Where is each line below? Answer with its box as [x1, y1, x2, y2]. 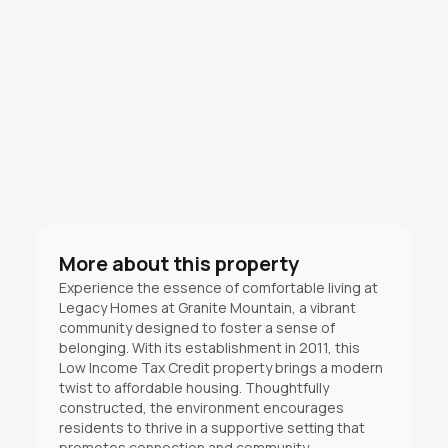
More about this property [58, 250, 299, 277]
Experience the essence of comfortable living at [58, 278, 378, 297]
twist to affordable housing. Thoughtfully [58, 378, 329, 397]
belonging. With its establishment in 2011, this [58, 338, 360, 357]
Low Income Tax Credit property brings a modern [58, 358, 383, 377]
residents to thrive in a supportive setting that [58, 418, 365, 437]
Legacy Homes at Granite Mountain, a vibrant [58, 298, 356, 317]
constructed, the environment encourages [58, 398, 344, 417]
